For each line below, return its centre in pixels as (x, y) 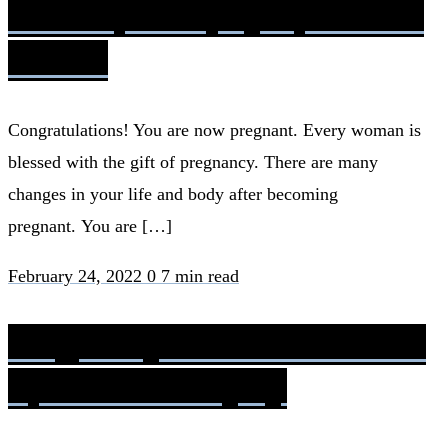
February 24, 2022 (77, 276)
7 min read (200, 276)
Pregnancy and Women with (217, 345)
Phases (58, 61)
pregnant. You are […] (90, 226)
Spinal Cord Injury (147, 389)
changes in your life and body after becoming (173, 194)
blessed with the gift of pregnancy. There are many (193, 162)
